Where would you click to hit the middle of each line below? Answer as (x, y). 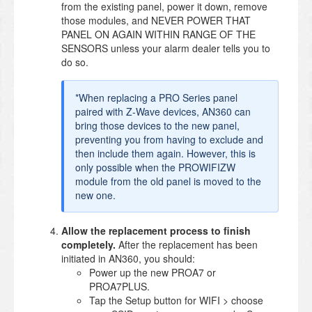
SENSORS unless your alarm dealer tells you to (166, 48)
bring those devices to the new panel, (157, 125)
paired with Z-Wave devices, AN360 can (163, 111)
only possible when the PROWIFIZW (155, 167)
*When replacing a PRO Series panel (156, 97)
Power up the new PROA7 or (153, 272)
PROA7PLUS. (119, 286)
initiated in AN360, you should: (128, 258)
